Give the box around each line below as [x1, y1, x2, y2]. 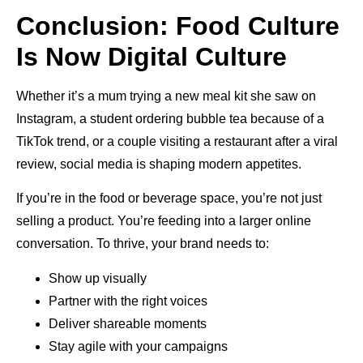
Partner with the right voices [49, 293, 207, 308]
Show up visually [49, 271, 147, 285]
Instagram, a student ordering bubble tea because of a [16, 111, 324, 126]
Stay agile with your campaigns [49, 339, 228, 353]
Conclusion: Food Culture [16, 11, 340, 41]
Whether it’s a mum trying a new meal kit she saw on [16, 88, 316, 103]
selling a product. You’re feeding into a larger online [16, 214, 311, 228]
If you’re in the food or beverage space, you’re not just [16, 191, 322, 206]
